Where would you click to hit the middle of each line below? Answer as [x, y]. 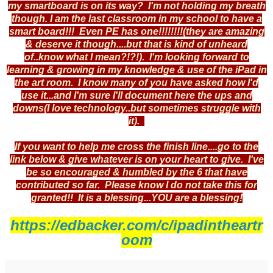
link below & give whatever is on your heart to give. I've [136, 159]
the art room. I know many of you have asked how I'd [136, 82]
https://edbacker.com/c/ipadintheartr [136, 225]
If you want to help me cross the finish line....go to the [136, 146]
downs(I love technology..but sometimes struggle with [136, 108]
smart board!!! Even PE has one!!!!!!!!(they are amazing [136, 31]
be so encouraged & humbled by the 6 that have [136, 172]
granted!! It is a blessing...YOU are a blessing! [136, 197]
